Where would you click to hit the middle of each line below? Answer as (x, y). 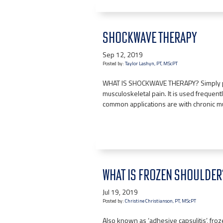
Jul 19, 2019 (120, 192)
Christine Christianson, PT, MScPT (161, 201)
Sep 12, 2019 (123, 55)
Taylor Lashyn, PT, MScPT (151, 63)
